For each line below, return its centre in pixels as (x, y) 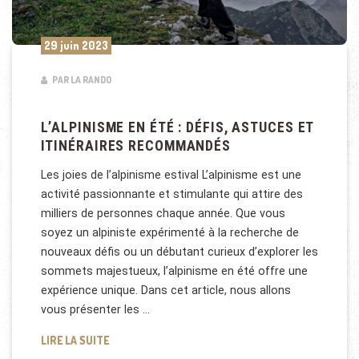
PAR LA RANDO (81, 79)
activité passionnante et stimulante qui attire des (171, 194)
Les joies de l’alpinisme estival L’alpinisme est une (171, 174)
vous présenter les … (95, 309)
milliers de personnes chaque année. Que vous (163, 213)
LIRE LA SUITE (75, 340)
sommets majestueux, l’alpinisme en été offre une (174, 270)
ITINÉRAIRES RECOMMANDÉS (135, 146)
